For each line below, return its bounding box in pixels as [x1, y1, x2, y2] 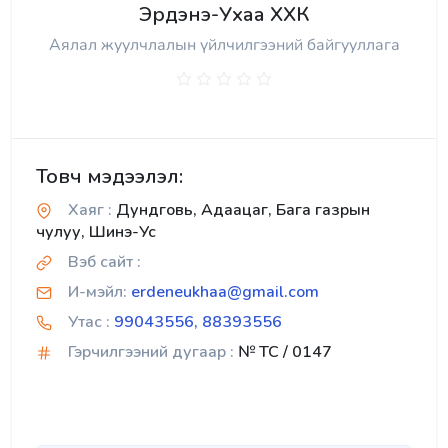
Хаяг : [68, 198, 112, 221]
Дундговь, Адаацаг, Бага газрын [112, 198, 370, 221]
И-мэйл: [68, 280, 127, 303]
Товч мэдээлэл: [36, 162, 183, 190]
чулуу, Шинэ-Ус [36, 220, 156, 243]
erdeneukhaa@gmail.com [131, 280, 319, 303]
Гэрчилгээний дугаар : [68, 340, 234, 363]
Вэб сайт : [68, 250, 141, 273]
